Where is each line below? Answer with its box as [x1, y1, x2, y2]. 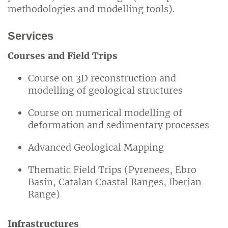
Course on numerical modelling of [28, 106, 182, 119]
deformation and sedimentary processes [28, 119, 209, 131]
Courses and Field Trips [8, 49, 118, 62]
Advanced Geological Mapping [28, 141, 164, 153]
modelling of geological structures [28, 84, 183, 96]
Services [8, 30, 53, 43]
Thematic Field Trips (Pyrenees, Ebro [28, 163, 196, 176]
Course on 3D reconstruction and [28, 72, 176, 84]
